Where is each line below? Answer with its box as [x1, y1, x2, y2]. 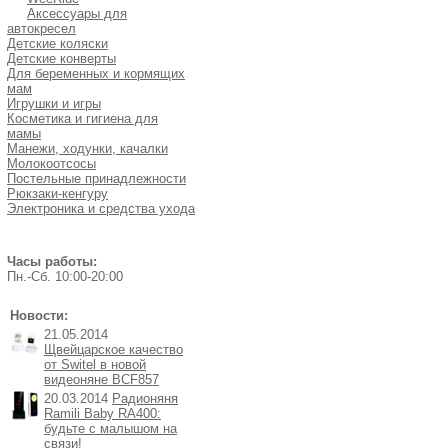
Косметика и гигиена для [7, 111, 158, 126]
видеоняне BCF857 [44, 372, 159, 387]
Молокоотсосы [7, 156, 96, 171]
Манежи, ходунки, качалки [7, 141, 168, 156]
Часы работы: [7, 254, 97, 269]
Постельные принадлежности [7, 171, 186, 186]
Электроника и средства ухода [7, 201, 195, 216]
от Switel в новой [44, 357, 146, 372]
